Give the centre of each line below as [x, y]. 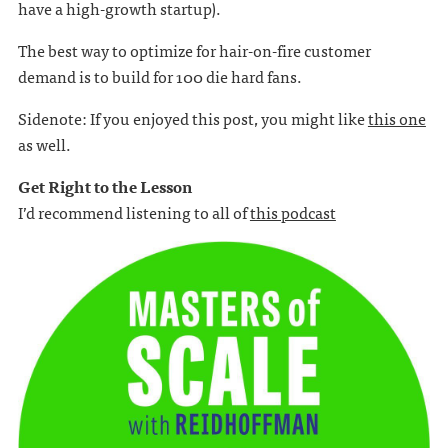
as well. [44, 144]
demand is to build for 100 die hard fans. [159, 76]
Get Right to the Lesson [104, 186]
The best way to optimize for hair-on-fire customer [194, 50]
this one [396, 118]
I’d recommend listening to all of [133, 212]
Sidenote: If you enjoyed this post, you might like [192, 118]
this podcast [292, 212]
